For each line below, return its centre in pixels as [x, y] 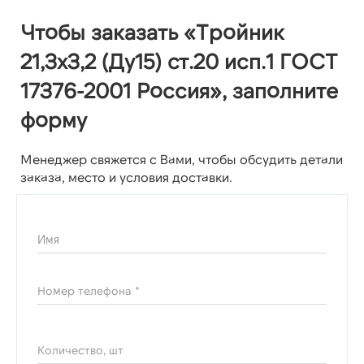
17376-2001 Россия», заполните [179, 90]
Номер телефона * [89, 291]
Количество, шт [80, 350]
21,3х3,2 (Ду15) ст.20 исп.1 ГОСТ [179, 61]
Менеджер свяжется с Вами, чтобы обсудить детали [182, 159]
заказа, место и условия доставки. [126, 177]
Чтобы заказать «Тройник [152, 32]
